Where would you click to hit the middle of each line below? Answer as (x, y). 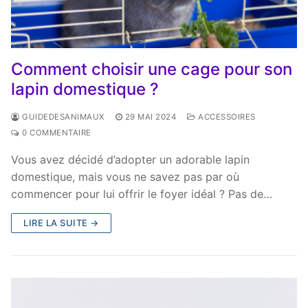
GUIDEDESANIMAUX (62, 117)
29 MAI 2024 (150, 117)
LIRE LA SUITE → (61, 222)
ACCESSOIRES (225, 117)
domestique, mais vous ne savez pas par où (125, 176)
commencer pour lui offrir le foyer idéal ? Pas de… (142, 194)
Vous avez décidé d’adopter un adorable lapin (130, 159)
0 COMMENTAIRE (55, 132)
